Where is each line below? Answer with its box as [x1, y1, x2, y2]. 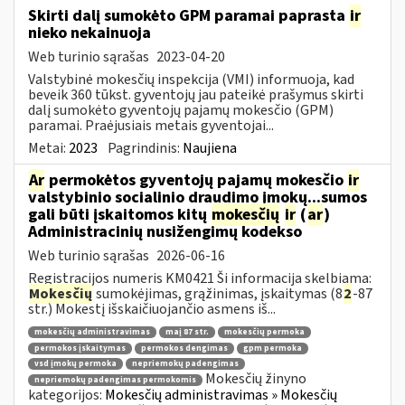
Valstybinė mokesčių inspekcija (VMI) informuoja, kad [28, 69, 354, 89]
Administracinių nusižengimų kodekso [28, 220, 302, 243]
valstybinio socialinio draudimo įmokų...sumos [28, 185, 367, 209]
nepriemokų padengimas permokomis [34, 374, 196, 386]
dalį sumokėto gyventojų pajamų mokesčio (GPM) [28, 99, 334, 120]
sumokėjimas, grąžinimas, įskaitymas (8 [93, 283, 343, 304]
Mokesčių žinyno [205, 369, 306, 390]
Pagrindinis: [108, 137, 183, 158]
